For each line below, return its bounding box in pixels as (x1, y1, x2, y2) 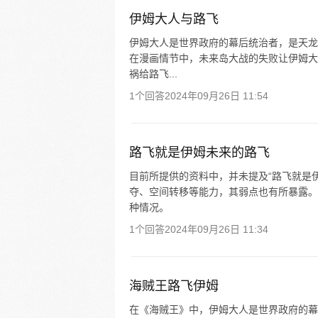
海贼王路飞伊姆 (129, 279, 219, 293)
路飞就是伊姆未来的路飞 (129, 146, 270, 160)
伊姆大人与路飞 (129, 12, 219, 26)
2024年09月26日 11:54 (165, 90, 268, 102)
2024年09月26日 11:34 (165, 224, 268, 235)
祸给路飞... (129, 68, 177, 79)
